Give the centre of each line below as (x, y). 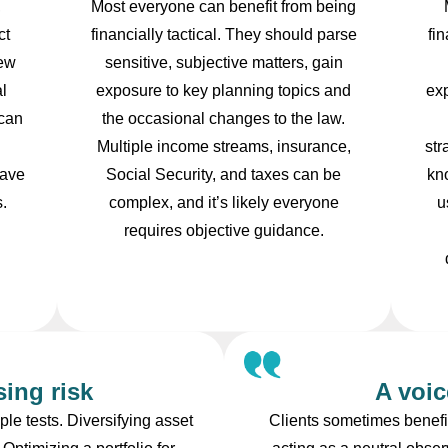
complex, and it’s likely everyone (223, 203)
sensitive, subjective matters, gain (223, 63)
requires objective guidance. (223, 231)
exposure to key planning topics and (224, 91)
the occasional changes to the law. (224, 119)
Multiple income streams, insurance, (223, 147)
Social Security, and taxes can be (224, 175)
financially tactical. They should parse (223, 35)
